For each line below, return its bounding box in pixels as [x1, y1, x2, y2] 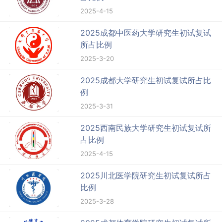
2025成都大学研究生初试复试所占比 [80, 75, 212, 86]
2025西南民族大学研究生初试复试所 [80, 123, 212, 133]
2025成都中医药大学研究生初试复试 [80, 28, 212, 38]
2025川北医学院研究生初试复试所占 [80, 170, 212, 181]
